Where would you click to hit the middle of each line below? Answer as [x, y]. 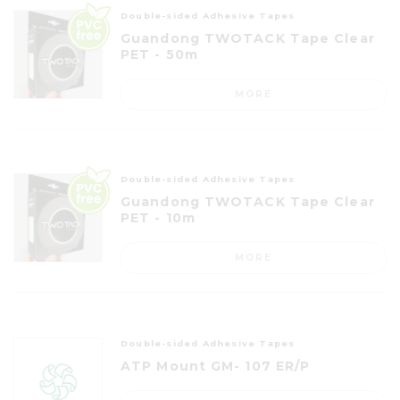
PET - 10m [158, 218]
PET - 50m [159, 54]
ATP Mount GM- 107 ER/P [216, 366]
